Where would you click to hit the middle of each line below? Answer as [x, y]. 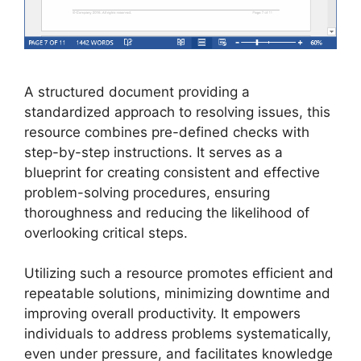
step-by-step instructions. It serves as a [154, 152]
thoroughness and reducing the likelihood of [167, 212]
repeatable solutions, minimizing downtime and [177, 294]
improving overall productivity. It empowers [162, 314]
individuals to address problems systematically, [178, 334]
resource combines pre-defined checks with [167, 132]
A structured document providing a [137, 91]
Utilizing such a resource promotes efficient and [179, 274]
